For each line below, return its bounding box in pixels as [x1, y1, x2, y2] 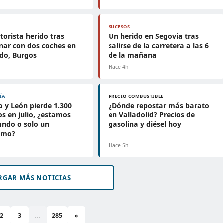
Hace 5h [108, 142, 128, 149]
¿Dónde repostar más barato [108, 101, 209, 110]
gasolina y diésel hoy [108, 119, 181, 129]
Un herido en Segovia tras [108, 31, 199, 41]
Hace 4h [108, 63, 128, 70]
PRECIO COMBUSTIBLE [108, 93, 164, 99]
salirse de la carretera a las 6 [108, 41, 209, 50]
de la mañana [108, 50, 157, 60]
